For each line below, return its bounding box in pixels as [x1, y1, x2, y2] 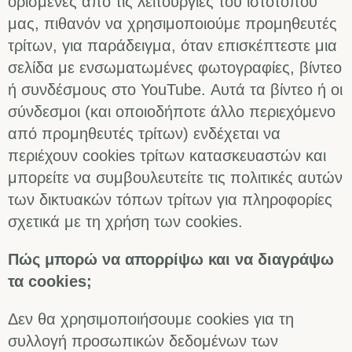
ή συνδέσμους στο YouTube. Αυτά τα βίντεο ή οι [8, 81, 343, 99]
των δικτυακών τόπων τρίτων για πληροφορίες [8, 191, 332, 209]
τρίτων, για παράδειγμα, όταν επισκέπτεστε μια [8, 37, 337, 55]
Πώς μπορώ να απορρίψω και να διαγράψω [8, 251, 334, 269]
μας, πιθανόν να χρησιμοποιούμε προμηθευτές [8, 15, 337, 33]
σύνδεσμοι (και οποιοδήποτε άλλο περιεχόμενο [8, 103, 335, 121]
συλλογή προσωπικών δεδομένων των [8, 332, 278, 350]
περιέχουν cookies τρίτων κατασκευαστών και [8, 147, 326, 165]
